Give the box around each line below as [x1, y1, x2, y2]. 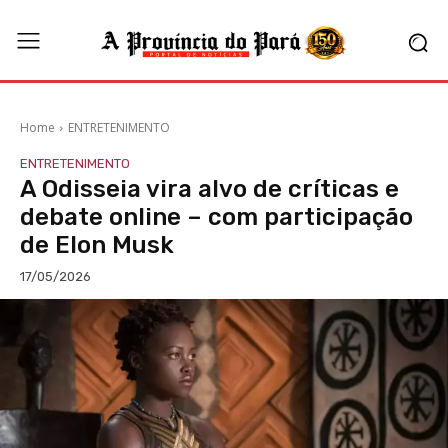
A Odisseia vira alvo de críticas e [20, 175, 399, 203]
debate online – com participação [20, 203, 413, 231]
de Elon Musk [20, 231, 174, 259]
